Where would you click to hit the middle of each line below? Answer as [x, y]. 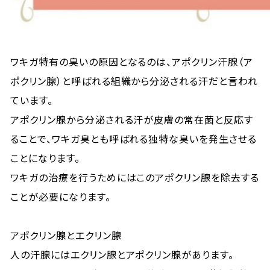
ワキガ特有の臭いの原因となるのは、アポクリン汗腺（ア [132, 61]
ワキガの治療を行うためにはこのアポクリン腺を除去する [135, 177]
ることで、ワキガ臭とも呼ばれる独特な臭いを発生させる [133, 139]
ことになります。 [45, 158]
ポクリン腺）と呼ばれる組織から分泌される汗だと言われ [134, 81]
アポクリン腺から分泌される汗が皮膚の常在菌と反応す [132, 119]
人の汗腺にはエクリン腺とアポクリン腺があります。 [122, 254]
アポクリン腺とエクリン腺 [66, 235]
